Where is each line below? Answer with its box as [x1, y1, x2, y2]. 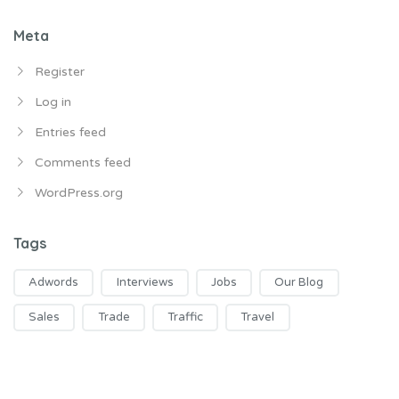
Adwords [28, 274, 79, 289]
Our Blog [274, 274, 324, 289]
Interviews [116, 274, 174, 289]
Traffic [167, 309, 203, 324]
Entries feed [35, 124, 106, 140]
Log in [35, 94, 71, 110]
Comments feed [35, 154, 131, 170]
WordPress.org [35, 184, 123, 200]
